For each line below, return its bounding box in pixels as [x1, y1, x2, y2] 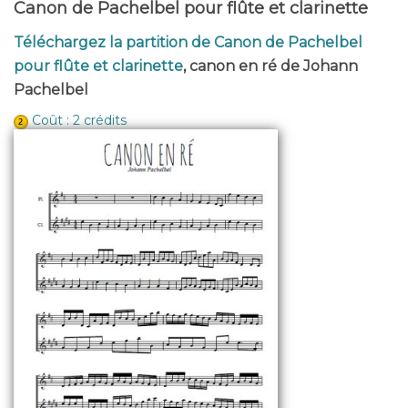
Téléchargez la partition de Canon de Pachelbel [14, 34, 362, 52]
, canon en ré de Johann [183, 57, 358, 76]
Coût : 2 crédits [32, 112, 127, 129]
